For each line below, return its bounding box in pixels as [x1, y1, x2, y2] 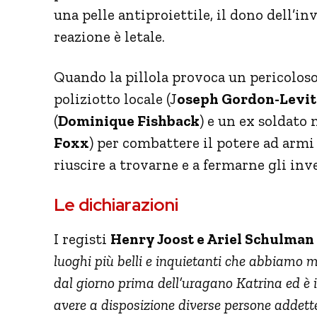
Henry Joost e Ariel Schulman [110, 229, 314, 248]
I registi [54, 229, 110, 248]
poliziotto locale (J [54, 89, 177, 108]
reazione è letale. [54, 27, 165, 45]
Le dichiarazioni [54, 192, 178, 217]
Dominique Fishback [58, 111, 200, 129]
